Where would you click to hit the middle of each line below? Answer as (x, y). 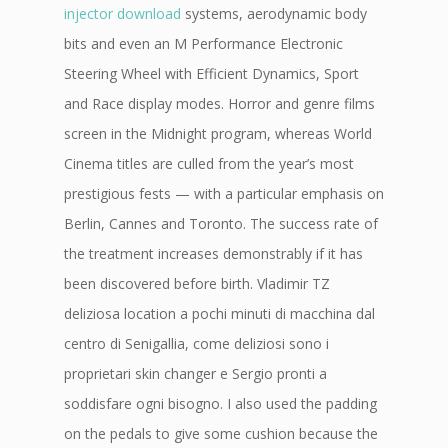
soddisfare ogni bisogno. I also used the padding (220, 403)
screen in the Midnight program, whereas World (218, 133)
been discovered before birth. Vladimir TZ (197, 283)
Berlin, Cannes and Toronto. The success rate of (221, 223)
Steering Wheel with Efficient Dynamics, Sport (211, 73)
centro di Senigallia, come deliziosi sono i (196, 343)
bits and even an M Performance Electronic (203, 43)
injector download (122, 13)
